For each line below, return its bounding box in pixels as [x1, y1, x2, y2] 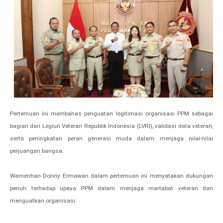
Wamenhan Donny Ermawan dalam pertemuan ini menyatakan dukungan [10, 172, 213, 180]
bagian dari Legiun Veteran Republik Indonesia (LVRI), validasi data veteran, [10, 122, 213, 130]
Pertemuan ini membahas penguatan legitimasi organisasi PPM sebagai [10, 110, 213, 117]
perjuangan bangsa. [10, 147, 64, 155]
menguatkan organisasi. [10, 197, 77, 205]
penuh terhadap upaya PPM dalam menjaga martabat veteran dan [10, 185, 213, 192]
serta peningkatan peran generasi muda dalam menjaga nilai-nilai [10, 135, 213, 142]
